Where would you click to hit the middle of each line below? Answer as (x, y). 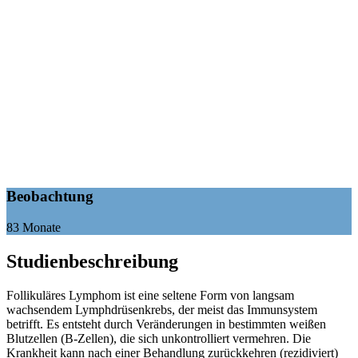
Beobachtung (50, 197)
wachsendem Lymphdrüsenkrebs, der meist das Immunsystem (162, 309)
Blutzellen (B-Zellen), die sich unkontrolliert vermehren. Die (159, 338)
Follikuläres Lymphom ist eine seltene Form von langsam (150, 295)
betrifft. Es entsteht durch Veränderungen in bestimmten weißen (166, 324)
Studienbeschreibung (92, 261)
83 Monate (34, 227)
